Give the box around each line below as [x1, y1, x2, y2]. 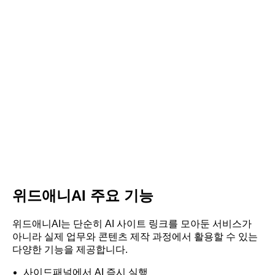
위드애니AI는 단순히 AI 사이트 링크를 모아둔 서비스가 [12, 218, 252, 229]
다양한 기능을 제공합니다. [12, 244, 128, 255]
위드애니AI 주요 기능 [12, 187, 153, 204]
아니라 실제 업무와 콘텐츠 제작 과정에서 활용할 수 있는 [12, 231, 258, 242]
